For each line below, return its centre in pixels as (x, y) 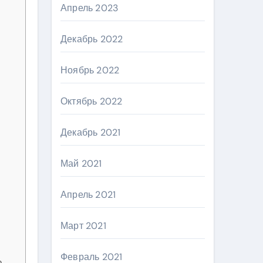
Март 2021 (83, 226)
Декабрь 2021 (91, 132)
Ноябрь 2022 (90, 70)
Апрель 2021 (88, 195)
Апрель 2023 (90, 8)
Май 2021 (81, 163)
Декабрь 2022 (92, 39)
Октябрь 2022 (92, 101)
